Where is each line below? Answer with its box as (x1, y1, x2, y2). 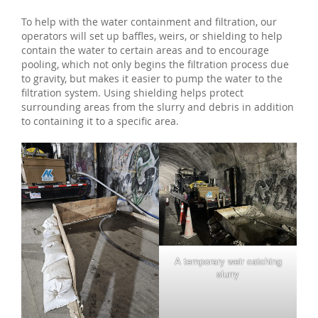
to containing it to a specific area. (21, 114, 179, 128)
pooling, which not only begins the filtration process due (21, 57, 289, 71)
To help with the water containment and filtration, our (21, 15, 277, 28)
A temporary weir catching (174, 254, 282, 268)
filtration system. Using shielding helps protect (21, 86, 243, 99)
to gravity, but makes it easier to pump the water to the (21, 72, 283, 85)
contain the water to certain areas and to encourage (21, 43, 269, 57)
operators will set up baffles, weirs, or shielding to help (21, 29, 283, 43)
